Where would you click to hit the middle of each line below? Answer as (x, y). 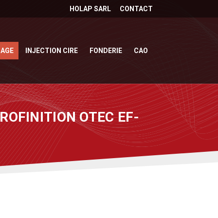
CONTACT (136, 9)
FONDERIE (106, 51)
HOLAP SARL (90, 9)
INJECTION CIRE (51, 51)
